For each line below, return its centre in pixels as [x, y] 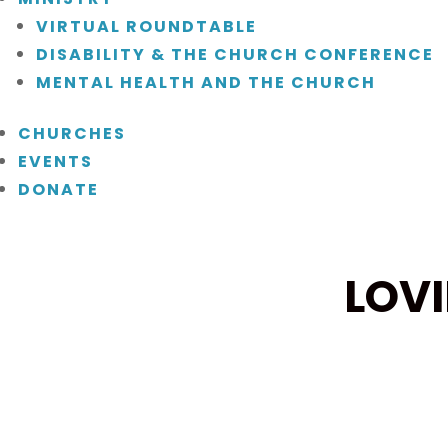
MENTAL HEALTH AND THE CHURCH [206, 83]
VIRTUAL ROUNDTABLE [146, 27]
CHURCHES [72, 134]
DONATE [58, 190]
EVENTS [55, 162]
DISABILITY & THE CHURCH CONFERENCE [235, 55]
